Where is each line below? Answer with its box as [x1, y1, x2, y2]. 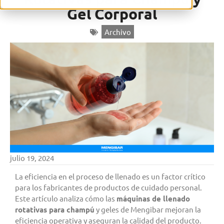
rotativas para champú [15, 204, 94, 214]
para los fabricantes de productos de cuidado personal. [15, 182, 202, 192]
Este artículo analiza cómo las [15, 193, 116, 203]
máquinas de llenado [116, 193, 190, 203]
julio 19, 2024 [10, 152, 54, 162]
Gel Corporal [67, 4, 157, 23]
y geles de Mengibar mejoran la [94, 204, 201, 214]
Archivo [104, 27, 131, 37]
